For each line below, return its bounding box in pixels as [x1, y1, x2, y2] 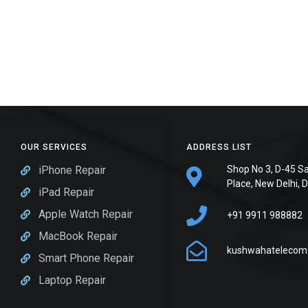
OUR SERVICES [21, 142, 87, 152]
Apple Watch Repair [38, 207, 133, 221]
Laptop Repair [38, 273, 106, 287]
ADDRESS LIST [186, 142, 252, 152]
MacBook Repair [38, 229, 118, 243]
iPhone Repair [38, 163, 106, 177]
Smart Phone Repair [38, 251, 134, 265]
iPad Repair [38, 185, 94, 199]
